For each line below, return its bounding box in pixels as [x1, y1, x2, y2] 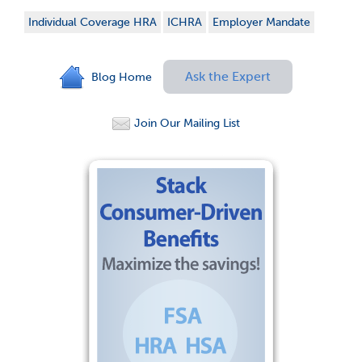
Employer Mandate [213, 15, 310, 29]
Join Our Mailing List [130, 116, 240, 130]
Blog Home [90, 70, 152, 84]
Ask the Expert [184, 69, 271, 84]
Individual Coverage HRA [28, 15, 157, 29]
